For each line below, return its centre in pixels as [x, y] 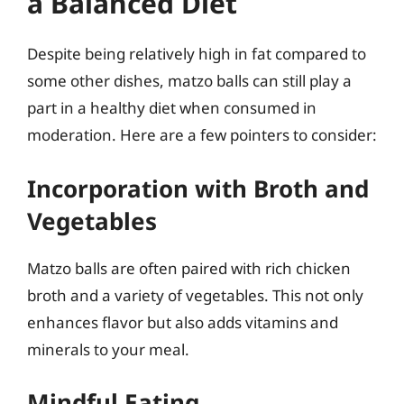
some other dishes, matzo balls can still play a [189, 81]
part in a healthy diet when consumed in [172, 108]
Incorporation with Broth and [198, 188]
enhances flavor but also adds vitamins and [183, 322]
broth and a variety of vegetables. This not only [195, 295]
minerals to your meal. [108, 349]
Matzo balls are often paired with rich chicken [189, 268]
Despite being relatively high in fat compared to [197, 54]
